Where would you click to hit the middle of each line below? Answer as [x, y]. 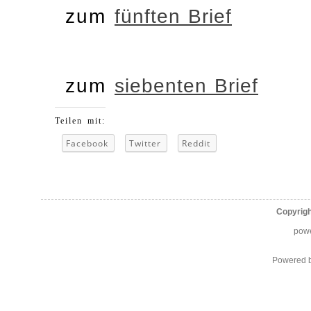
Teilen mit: [80, 121]
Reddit [196, 144]
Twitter [145, 144]
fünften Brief [173, 17]
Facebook [87, 144]
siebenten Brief [186, 85]
